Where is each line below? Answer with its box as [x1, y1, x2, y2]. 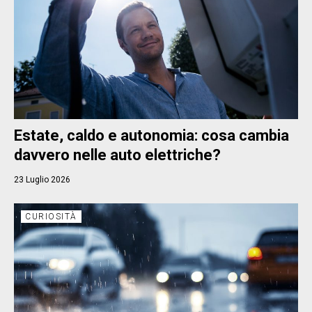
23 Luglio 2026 [14, 174, 70, 185]
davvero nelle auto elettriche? [14, 146, 221, 164]
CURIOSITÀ [25, 211, 77, 221]
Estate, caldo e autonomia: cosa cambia [14, 126, 289, 144]
